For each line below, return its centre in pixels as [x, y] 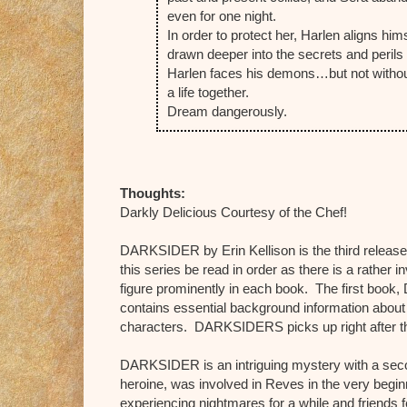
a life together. [210, 92]
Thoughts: [153, 194]
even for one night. [223, 15]
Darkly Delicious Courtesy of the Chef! [233, 213]
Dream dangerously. [227, 111]
